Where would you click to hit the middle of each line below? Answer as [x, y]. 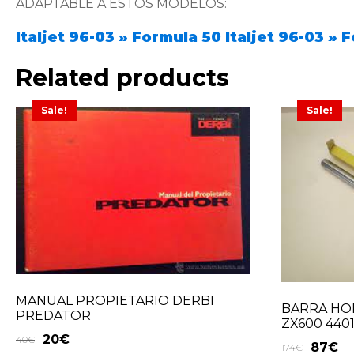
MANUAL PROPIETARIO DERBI [115, 300]
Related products [122, 78]
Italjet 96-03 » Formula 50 [119, 38]
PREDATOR [53, 315]
